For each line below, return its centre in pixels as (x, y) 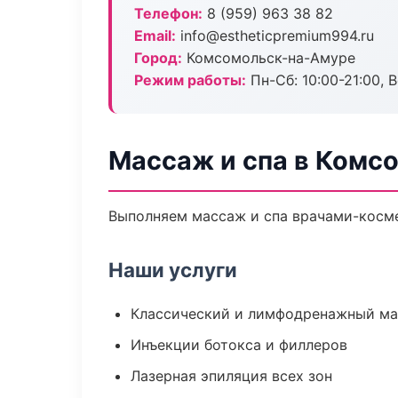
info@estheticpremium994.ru (275, 36)
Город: (158, 58)
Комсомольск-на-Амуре (269, 58)
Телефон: (168, 13)
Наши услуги (173, 270)
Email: (155, 36)
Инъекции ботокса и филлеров (239, 345)
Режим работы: (190, 80)
